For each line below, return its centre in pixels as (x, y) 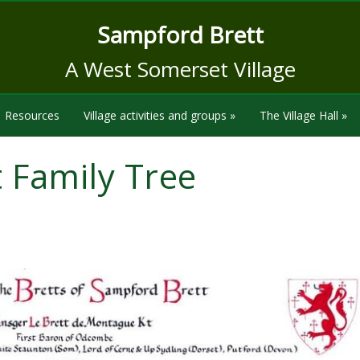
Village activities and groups (155, 115)
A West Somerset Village (180, 69)
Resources (32, 115)
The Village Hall (299, 115)
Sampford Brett (180, 35)
